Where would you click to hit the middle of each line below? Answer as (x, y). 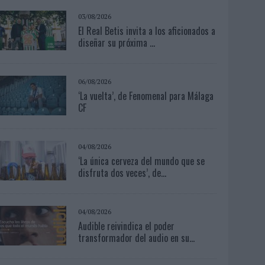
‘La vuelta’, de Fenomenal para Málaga (146, 96)
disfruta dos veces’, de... (122, 172)
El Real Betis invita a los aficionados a (147, 30)
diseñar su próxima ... (117, 42)
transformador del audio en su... (137, 237)
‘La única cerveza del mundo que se (142, 161)
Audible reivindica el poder (127, 226)
